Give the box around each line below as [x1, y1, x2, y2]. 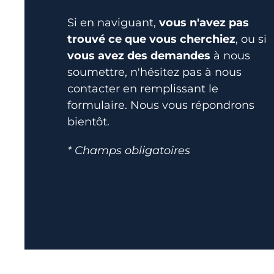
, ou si [235, 32, 267, 46]
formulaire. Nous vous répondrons [67, 98, 254, 112]
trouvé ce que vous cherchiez [67, 32, 235, 46]
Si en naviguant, [67, 16, 159, 29]
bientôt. [67, 115, 109, 128]
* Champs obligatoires [67, 144, 190, 157]
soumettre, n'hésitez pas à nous [67, 65, 242, 79]
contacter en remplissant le [67, 82, 218, 95]
